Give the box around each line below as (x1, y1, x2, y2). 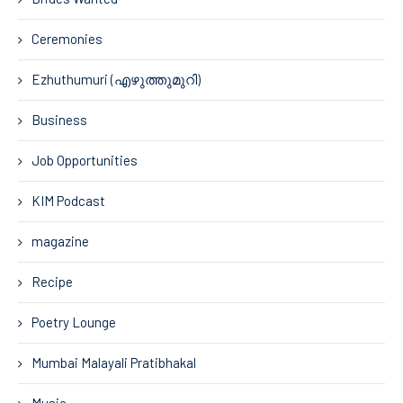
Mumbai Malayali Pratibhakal (31, 354, 196, 371)
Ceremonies (31, 30, 103, 47)
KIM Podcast (31, 192, 105, 209)
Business (31, 111, 87, 128)
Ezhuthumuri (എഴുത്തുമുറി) (31, 70, 201, 87)
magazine (31, 232, 89, 249)
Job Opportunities (31, 151, 138, 168)
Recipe (31, 273, 73, 290)
